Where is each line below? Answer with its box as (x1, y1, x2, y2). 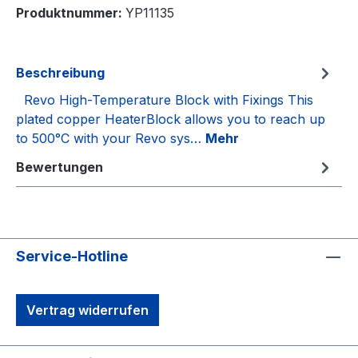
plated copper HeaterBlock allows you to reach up (16, 110, 325, 127)
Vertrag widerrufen (26, 301, 149, 318)
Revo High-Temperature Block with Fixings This (16, 91, 313, 108)
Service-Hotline (16, 247, 128, 265)
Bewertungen (16, 158, 103, 175)
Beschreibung (16, 64, 105, 81)
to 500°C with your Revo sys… (16, 129, 205, 146)
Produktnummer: (16, 4, 125, 21)
